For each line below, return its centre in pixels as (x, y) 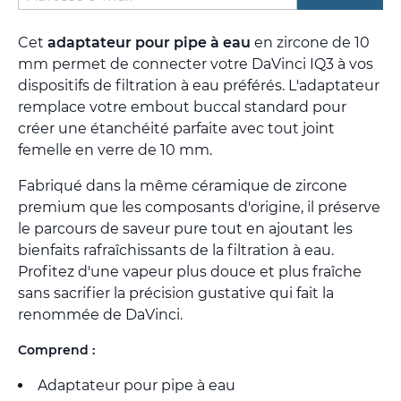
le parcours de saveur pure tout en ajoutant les (185, 229)
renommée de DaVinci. (100, 315)
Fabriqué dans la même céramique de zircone (183, 186)
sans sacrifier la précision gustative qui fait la (176, 294)
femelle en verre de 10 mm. (115, 150)
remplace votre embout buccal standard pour (182, 107)
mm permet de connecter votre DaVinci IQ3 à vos (196, 64)
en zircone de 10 (310, 43)
